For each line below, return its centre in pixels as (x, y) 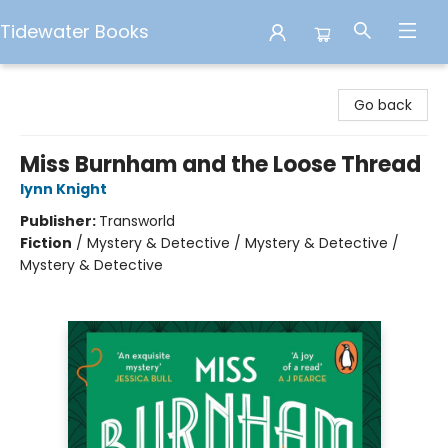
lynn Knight (63, 189)
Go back (383, 105)
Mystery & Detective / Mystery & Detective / (243, 243)
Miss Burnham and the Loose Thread (220, 164)
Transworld (137, 221)
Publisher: (59, 221)
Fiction (46, 243)
